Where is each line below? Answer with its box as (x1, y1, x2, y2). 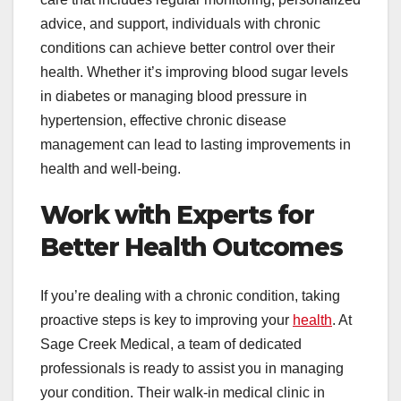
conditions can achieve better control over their (40, 40, 335, 56)
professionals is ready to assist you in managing (40, 360, 344, 376)
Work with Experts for (40, 200, 314, 231)
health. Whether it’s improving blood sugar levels (40, 64, 348, 81)
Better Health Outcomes (40, 232, 343, 263)
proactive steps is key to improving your (40, 311, 293, 328)
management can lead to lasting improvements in (40, 137, 351, 153)
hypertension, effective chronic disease (40, 113, 286, 129)
